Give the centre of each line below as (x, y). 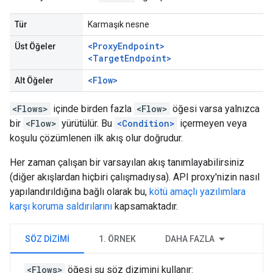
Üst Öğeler (35, 46)
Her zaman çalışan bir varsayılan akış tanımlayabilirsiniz (127, 162)
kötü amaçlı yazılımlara (197, 192)
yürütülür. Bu (87, 123)
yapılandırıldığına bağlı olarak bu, (80, 192)
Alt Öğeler (34, 80)
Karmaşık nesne (119, 24)
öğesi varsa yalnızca (215, 109)
